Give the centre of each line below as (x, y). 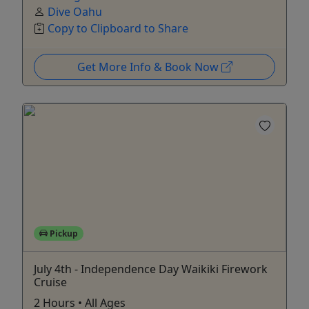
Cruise (50, 282)
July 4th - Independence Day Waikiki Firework (151, 269)
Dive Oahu (75, 11)
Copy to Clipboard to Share (118, 28)
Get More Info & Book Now (149, 67)
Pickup (62, 233)
